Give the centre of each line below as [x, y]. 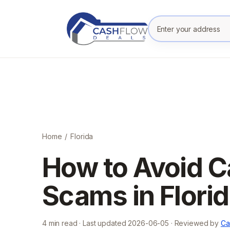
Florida [82, 136]
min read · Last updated [87, 223]
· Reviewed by [194, 223]
